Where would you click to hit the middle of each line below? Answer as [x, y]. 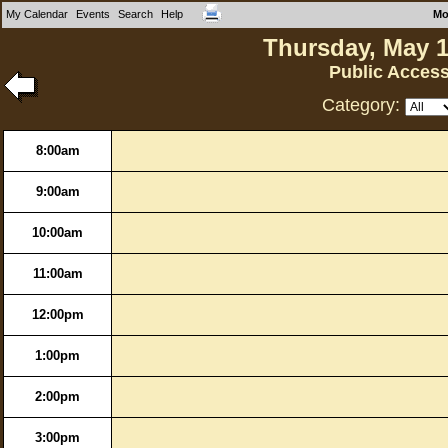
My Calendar [37, 14]
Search [135, 14]
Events [93, 14]
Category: [363, 105]
